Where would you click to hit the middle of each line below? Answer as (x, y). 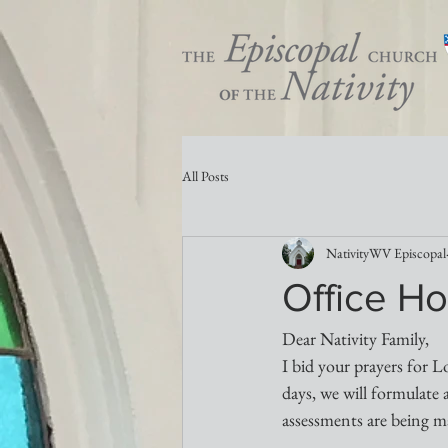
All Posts (205, 175)
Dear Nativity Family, (355, 338)
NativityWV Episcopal (386, 252)
